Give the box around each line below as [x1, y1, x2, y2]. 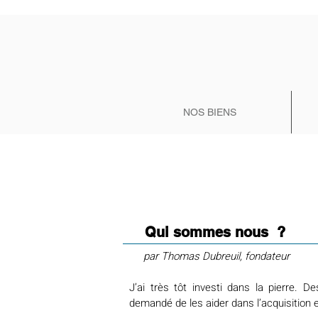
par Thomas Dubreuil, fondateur [129, 248, 290, 264]
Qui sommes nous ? [145, 224, 285, 241]
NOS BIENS [183, 106, 236, 118]
